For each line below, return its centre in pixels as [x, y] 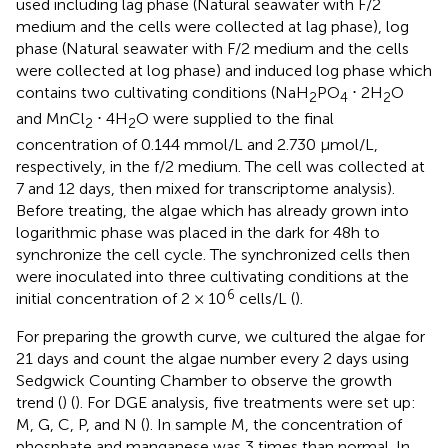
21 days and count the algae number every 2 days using [212, 358]
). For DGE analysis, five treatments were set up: [245, 402]
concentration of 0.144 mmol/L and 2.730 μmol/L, [197, 144]
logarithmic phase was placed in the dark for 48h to [198, 232]
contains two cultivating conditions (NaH [162, 92]
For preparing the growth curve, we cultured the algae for [220, 336]
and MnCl [50, 118]
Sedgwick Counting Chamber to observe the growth [204, 380]
